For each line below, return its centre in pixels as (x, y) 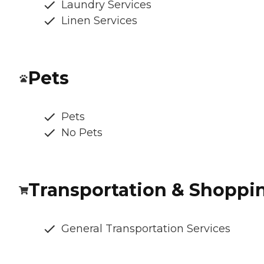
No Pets (82, 133)
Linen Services (99, 21)
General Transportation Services (146, 229)
